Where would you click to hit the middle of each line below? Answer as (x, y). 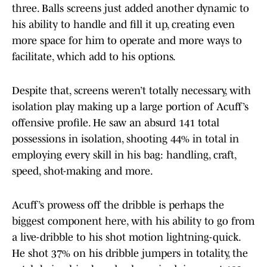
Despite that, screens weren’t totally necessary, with (131, 91)
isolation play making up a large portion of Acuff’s (130, 107)
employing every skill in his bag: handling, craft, (124, 155)
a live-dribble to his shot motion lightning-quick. (126, 237)
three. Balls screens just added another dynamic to (131, 9)
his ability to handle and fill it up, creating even (123, 25)
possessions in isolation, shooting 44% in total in (125, 139)
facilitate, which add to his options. (95, 57)
